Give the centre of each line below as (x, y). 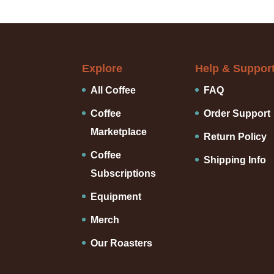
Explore (102, 69)
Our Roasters (122, 243)
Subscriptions (124, 174)
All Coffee (113, 91)
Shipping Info (235, 160)
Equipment (116, 197)
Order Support (237, 114)
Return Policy (235, 137)
